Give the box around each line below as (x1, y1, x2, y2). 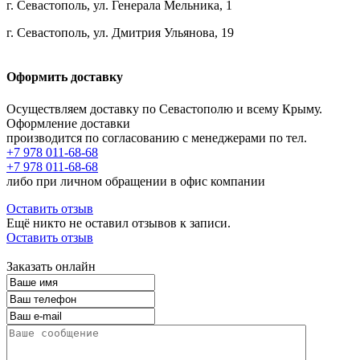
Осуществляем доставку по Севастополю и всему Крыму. (6, 101, 322, 116)
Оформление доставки (6, 116, 130, 130)
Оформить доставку (6, 70, 123, 84)
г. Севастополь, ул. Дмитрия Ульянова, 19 (6, 26, 234, 40)
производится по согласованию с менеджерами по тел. (6, 130, 307, 145)
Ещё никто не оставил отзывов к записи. (6, 215, 231, 230)
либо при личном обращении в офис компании (6, 174, 265, 188)
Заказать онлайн (6, 259, 96, 273)
